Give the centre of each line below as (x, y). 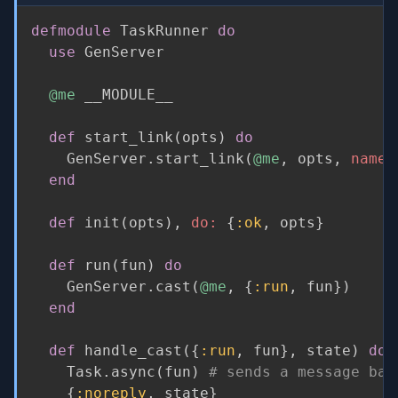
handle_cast (129, 350)
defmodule (71, 30)
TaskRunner (164, 30)
